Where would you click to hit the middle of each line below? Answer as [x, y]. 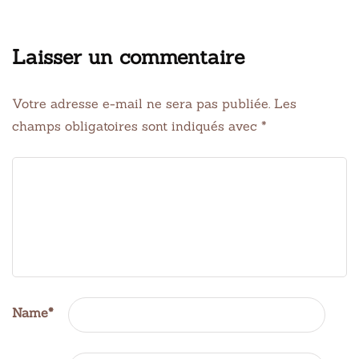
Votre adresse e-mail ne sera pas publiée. [141, 103]
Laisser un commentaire [128, 56]
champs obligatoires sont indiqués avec [137, 125]
